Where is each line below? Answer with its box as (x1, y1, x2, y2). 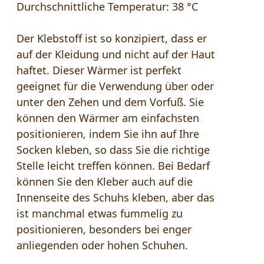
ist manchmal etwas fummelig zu (16, 206, 183, 220)
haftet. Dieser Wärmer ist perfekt (16, 62, 181, 77)
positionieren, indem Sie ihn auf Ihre (16, 126, 199, 141)
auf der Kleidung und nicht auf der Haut (16, 47, 215, 61)
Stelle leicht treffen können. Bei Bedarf (16, 158, 210, 173)
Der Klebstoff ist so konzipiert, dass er (16, 31, 207, 45)
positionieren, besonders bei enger (16, 222, 192, 236)
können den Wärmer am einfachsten (16, 110, 199, 125)
